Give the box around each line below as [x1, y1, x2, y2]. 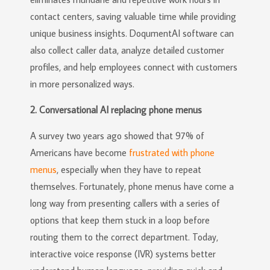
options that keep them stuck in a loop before [30, 214, 210, 226]
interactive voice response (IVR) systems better [30, 248, 216, 260]
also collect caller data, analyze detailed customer [30, 44, 224, 56]
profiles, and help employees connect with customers [30, 61, 237, 73]
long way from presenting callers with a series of [30, 197, 220, 209]
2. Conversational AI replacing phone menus [30, 104, 202, 116]
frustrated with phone [129, 146, 215, 159]
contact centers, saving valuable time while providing [30, 10, 236, 22]
